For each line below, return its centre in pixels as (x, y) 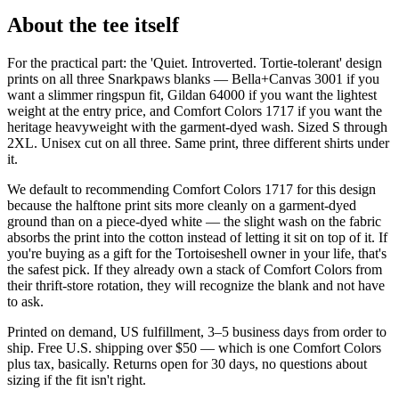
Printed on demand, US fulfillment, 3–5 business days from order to (197, 332)
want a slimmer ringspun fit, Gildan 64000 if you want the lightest (192, 95)
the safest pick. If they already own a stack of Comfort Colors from (195, 270)
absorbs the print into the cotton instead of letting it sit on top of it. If (197, 238)
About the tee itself (93, 25)
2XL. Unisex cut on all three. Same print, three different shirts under (198, 143)
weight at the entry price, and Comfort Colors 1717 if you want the (195, 111)
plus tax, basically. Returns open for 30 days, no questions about (187, 364)
